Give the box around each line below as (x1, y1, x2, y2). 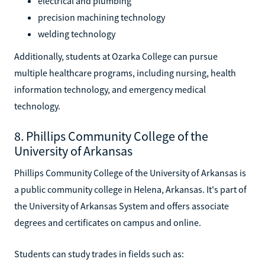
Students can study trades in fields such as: (14, 247, 184, 260)
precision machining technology (38, 11, 165, 23)
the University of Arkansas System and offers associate (14, 199, 229, 212)
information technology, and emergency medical (14, 83, 206, 95)
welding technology (38, 27, 115, 40)
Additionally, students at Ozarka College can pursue (14, 50, 218, 62)
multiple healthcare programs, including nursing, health (14, 66, 236, 79)
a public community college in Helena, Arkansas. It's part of (14, 183, 247, 195)
